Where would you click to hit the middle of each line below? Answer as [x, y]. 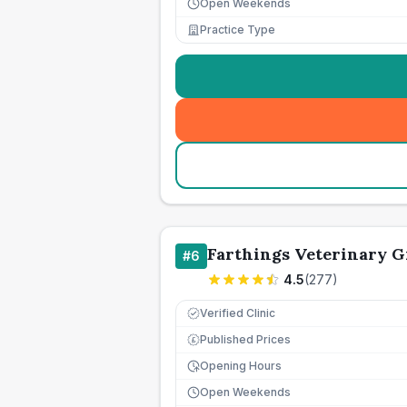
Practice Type [238, 30]
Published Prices [245, 339]
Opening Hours [241, 366]
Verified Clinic [238, 313]
